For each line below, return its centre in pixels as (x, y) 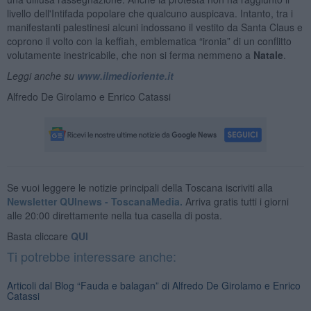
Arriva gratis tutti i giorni (235, 201)
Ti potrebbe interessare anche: (91, 256)
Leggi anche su (42, 75)
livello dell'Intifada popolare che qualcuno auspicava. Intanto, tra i (150, 13)
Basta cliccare (39, 236)
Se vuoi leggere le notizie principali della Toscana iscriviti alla (140, 187)
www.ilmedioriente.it (125, 75)
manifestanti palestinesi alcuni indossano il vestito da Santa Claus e (154, 27)
